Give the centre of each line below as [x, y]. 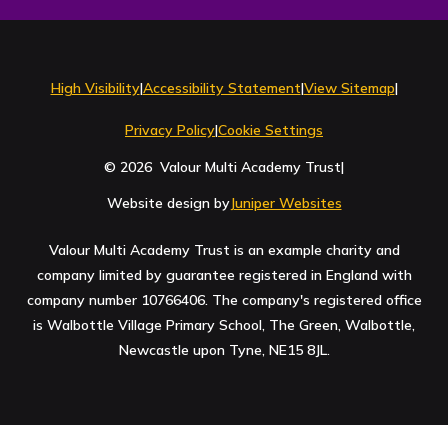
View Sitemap [349, 88]
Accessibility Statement [221, 88]
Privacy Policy [170, 129]
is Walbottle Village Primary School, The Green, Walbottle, [224, 325]
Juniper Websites [285, 203]
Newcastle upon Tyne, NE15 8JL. [224, 350]
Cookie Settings [270, 129]
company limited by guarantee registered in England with [224, 275]
